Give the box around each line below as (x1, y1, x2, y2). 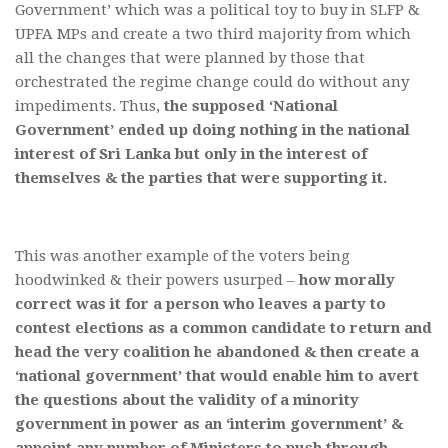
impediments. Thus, (15, 97, 164, 116)
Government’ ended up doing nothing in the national (15, 121, 410, 140)
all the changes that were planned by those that (15, 49, 365, 68)
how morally (299, 271, 395, 290)
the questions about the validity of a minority (15, 391, 359, 410)
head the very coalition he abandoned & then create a (15, 343, 419, 362)
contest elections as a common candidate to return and (15, 319, 432, 338)
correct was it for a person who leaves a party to (15, 295, 386, 314)
